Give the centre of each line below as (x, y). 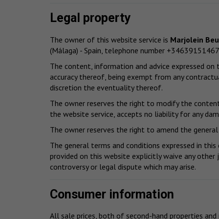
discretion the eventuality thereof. (106, 87)
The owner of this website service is (110, 39)
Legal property (90, 18)
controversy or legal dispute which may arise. (123, 166)
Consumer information (112, 194)
